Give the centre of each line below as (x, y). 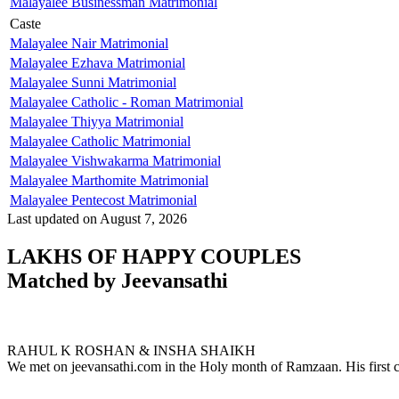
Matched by (64, 280)
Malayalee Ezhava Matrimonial (98, 62)
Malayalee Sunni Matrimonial (93, 82)
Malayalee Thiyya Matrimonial (97, 121)
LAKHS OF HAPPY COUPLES (154, 256)
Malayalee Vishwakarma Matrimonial (115, 160)
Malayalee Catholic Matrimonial (100, 141)
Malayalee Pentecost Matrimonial (103, 199)
